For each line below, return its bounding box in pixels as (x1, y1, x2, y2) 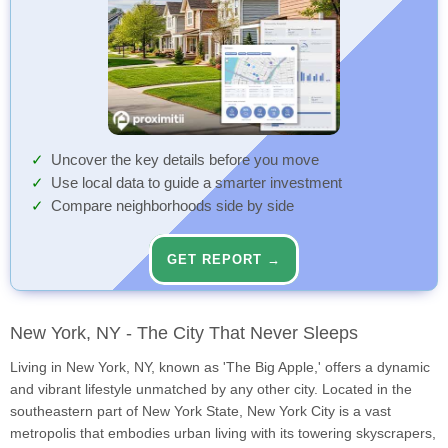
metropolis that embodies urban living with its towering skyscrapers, (10, 425, 436, 442)
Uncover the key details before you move (51, 152, 319, 169)
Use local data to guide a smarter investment (51, 175, 342, 192)
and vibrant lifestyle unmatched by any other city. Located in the (10, 381, 412, 398)
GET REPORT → (167, 252, 281, 268)
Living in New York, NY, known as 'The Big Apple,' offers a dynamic (10, 359, 430, 376)
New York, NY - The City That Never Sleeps (10, 323, 358, 344)
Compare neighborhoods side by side (51, 198, 294, 215)
